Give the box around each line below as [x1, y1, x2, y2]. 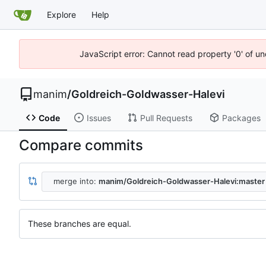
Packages [221, 112, 261, 123]
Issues [86, 112, 111, 123]
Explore [47, 9, 76, 20]
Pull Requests [140, 112, 192, 123]
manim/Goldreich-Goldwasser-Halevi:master [98, 176, 265, 186]
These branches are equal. [28, 218, 131, 229]
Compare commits [19, 136, 143, 154]
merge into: [53, 176, 99, 186]
